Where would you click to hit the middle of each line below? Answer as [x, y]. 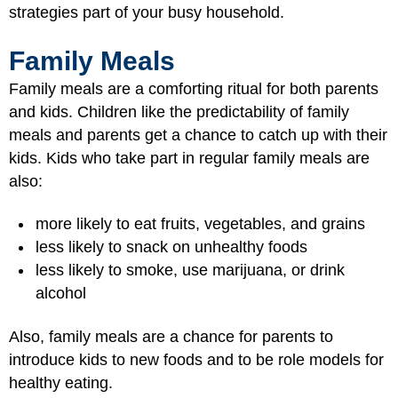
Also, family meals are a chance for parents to [171, 336]
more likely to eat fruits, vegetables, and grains [200, 224]
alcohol [61, 293]
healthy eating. [61, 382]
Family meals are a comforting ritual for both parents [194, 88]
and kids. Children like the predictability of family [179, 111]
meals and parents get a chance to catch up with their [198, 135]
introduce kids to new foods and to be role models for [196, 359]
